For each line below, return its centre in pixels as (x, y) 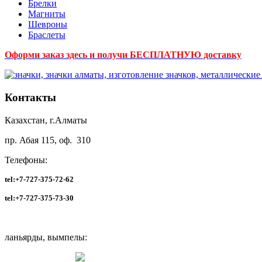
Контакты (30, 98)
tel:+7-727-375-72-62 (39, 179)
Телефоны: (26, 160)
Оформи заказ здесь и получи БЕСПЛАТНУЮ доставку (123, 55)
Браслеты (47, 35)
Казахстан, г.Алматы (46, 120)
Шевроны (48, 25)
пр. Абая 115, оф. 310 (48, 140)
